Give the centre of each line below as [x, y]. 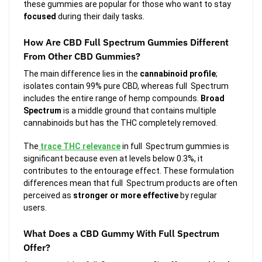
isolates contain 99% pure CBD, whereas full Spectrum [126, 86]
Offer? [37, 248]
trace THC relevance [80, 146]
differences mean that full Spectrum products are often [130, 183]
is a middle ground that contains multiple [139, 110]
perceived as [48, 196]
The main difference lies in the [82, 73]
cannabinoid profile [178, 73]
